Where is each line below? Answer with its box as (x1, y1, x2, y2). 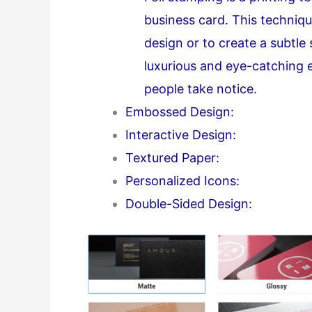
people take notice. (144, 81, 257, 96)
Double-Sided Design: (125, 196, 252, 211)
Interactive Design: (125, 127, 236, 142)
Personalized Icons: (125, 173, 240, 188)
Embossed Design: (125, 104, 234, 119)
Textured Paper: (125, 150, 219, 165)
